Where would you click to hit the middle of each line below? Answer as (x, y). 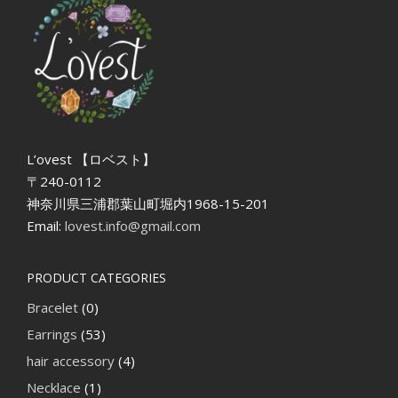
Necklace (54, 387)
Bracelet (52, 307)
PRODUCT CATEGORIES (96, 278)
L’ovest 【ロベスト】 (91, 159)
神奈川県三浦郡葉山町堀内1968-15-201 (148, 203)
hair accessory (71, 361)
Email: (46, 226)
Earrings (52, 334)
